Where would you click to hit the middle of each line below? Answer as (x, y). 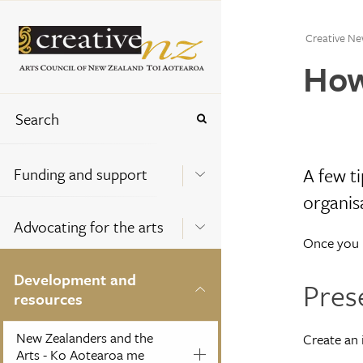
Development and (75, 279)
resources (48, 298)
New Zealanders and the (85, 337)
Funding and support (81, 173)
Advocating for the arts (89, 226)
